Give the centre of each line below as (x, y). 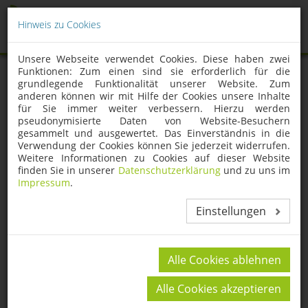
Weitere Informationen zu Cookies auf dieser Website (154, 158)
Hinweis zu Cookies (59, 24)
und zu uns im (255, 170)
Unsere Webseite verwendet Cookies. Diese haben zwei (154, 59)
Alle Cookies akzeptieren (219, 289)
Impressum (44, 183)
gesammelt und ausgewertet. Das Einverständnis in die (154, 133)
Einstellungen (232, 211)
